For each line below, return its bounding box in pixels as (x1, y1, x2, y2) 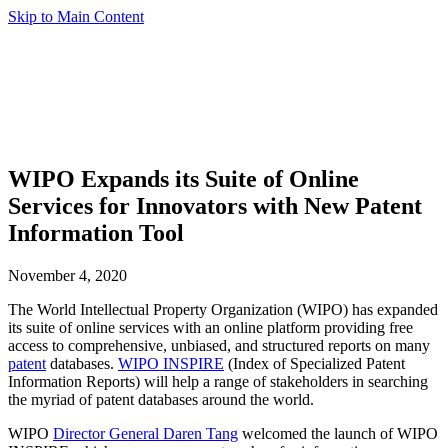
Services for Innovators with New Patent (8, 192, 422, 219)
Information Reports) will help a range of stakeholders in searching (8, 372, 428, 390)
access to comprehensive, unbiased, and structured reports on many (8, 336, 430, 354)
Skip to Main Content (8, 8, 144, 25)
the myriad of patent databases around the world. (8, 390, 314, 408)
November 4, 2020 (8, 266, 127, 284)
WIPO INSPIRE (118, 354, 224, 372)
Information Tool (8, 219, 184, 246)
